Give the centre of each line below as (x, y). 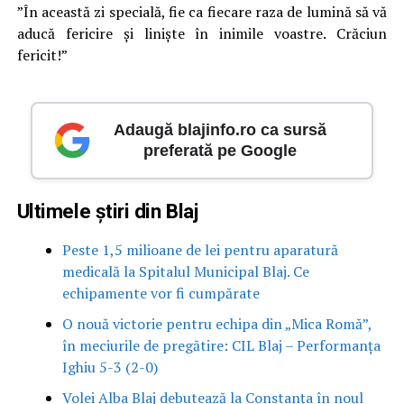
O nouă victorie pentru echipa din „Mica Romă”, (216, 324)
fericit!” (42, 55)
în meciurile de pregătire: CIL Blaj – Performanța (221, 345)
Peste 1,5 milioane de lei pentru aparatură (200, 250)
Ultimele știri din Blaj (107, 211)
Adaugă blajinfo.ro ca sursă (220, 130)
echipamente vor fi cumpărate (161, 293)
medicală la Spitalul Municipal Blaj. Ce (185, 271)
